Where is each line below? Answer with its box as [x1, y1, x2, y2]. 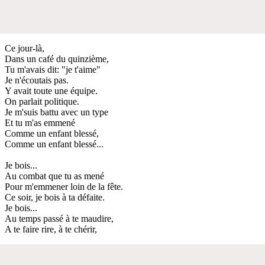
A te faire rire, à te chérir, [5, 224, 97, 234]
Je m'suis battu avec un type [5, 106, 108, 117]
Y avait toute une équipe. [5, 85, 98, 96]
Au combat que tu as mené [5, 170, 104, 181]
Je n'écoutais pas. [5, 75, 69, 85]
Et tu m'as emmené [5, 117, 75, 128]
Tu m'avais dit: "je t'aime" [5, 64, 101, 75]
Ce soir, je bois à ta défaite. [5, 192, 105, 202]
